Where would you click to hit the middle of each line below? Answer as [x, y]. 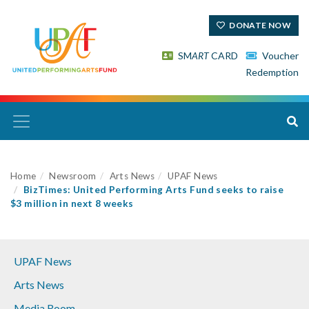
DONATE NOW [259, 25]
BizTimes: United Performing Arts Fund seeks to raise [153, 190]
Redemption [272, 72]
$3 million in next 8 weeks [72, 204]
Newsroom [73, 176]
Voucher [279, 55]
